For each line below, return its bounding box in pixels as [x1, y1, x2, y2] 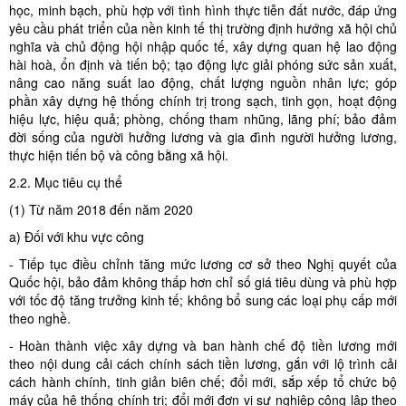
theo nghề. [9, 309, 71, 327]
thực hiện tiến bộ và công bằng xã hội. [9, 146, 228, 164]
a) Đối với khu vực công [9, 227, 144, 246]
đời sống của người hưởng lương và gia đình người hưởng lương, [9, 128, 397, 146]
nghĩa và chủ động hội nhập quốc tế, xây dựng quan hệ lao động [9, 37, 397, 55]
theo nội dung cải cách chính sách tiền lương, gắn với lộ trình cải [9, 354, 397, 372]
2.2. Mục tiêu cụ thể [9, 173, 122, 191]
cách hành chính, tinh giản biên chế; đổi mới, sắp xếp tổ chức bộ [9, 372, 397, 391]
